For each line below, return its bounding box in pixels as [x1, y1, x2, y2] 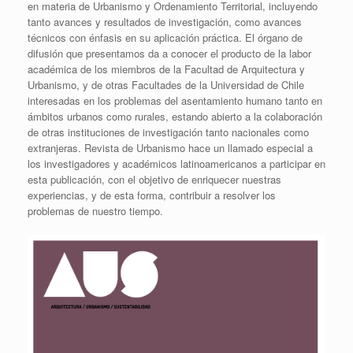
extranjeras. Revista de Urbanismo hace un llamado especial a [28, 140, 313, 156]
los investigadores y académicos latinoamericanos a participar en [28, 156, 325, 172]
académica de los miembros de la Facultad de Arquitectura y [28, 61, 305, 77]
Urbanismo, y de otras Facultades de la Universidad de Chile [28, 77, 304, 93]
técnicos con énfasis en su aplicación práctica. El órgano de [28, 30, 303, 46]
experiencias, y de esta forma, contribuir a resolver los [28, 188, 276, 203]
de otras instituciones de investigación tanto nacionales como [28, 124, 309, 140]
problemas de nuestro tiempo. [28, 203, 163, 219]
